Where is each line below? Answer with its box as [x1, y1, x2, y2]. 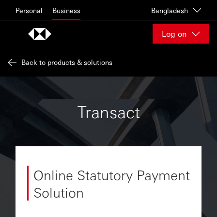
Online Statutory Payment [33, 166, 190, 183]
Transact [77, 101, 140, 122]
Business [52, 5, 80, 15]
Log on [162, 29, 186, 39]
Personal [15, 5, 43, 15]
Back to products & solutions [21, 58, 112, 66]
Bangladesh [151, 5, 188, 15]
